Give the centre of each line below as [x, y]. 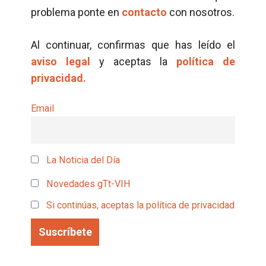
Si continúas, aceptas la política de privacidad [140, 205]
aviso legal [61, 61]
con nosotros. [201, 12]
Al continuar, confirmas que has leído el [133, 45]
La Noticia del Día [82, 160]
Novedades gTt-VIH [87, 184]
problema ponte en [76, 12]
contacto [144, 12]
